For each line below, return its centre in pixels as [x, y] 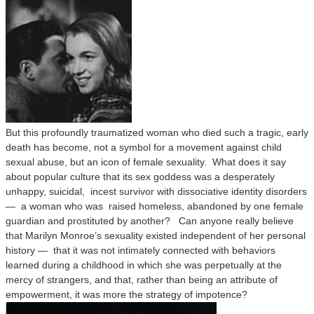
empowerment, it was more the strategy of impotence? [127, 294]
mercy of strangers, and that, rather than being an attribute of [142, 280]
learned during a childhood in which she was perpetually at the [144, 265]
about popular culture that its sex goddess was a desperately [140, 177]
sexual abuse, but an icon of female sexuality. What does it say [146, 162]
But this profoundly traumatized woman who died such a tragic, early [157, 132]
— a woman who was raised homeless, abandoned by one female [155, 206]
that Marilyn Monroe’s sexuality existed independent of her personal [156, 235]
